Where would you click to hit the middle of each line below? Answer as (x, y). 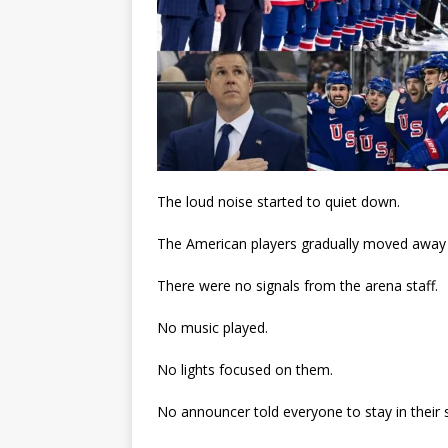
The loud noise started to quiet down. (278, 202)
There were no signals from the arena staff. (297, 286)
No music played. (212, 328)
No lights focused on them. (245, 370)
